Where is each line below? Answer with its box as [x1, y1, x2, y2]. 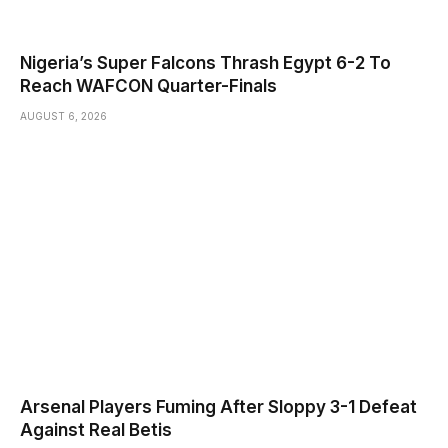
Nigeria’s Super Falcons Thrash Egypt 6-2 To [20, 52, 391, 73]
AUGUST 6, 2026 [20, 109, 107, 122]
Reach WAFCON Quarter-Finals [20, 75, 277, 96]
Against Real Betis [20, 420, 172, 441]
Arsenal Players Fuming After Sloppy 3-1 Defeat [20, 397, 417, 418]
